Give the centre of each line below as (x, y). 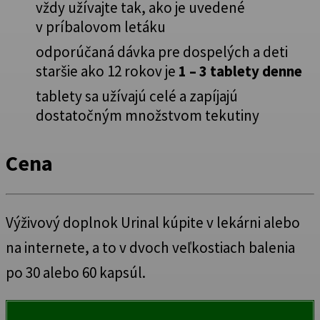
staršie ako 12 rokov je (107, 71)
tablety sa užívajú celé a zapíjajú (137, 96)
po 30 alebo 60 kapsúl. (76, 272)
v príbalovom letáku (101, 27)
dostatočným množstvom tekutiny (147, 116)
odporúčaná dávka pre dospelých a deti (162, 52)
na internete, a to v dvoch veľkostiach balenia (150, 247)
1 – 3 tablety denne (240, 71)
